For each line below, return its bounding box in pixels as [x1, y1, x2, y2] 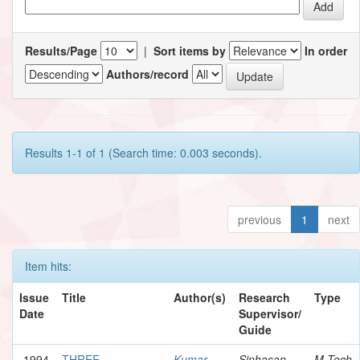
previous [238, 211, 281, 227]
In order [305, 42, 347, 59]
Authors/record [106, 66, 189, 83]
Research [239, 288, 290, 305]
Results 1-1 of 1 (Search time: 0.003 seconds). [25, 144, 262, 161]
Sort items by [153, 42, 226, 59]
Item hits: [25, 257, 72, 274]
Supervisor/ [239, 305, 301, 321]
